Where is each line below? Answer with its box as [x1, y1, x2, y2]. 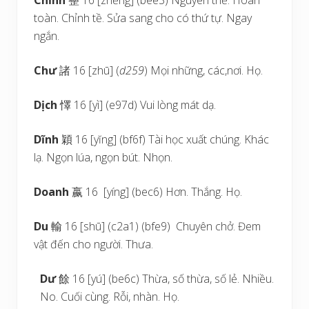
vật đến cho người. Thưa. [34, 237, 153, 252]
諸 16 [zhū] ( [57, 63, 119, 78]
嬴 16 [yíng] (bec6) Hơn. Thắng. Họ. [69, 184, 242, 199]
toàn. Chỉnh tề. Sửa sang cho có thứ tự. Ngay [34, 10, 252, 26]
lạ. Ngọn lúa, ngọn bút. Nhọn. [34, 150, 172, 165]
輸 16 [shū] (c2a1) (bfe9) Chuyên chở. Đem [51, 219, 261, 234]
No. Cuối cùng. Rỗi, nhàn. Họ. [40, 289, 180, 304]
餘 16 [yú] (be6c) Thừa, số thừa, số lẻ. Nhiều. [59, 271, 275, 286]
